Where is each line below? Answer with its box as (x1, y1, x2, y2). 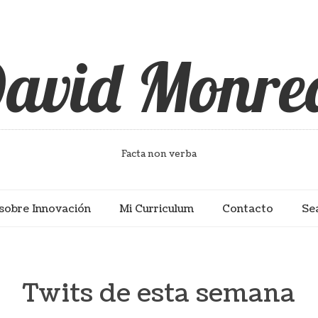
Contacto (222, 201, 273, 216)
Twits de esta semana (23, 275, 295, 311)
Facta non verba (121, 148, 197, 160)
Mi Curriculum (119, 201, 194, 216)
